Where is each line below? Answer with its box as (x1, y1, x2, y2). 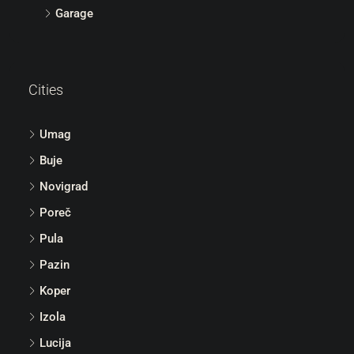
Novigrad (40, 179, 88, 194)
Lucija (40, 335, 71, 350)
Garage (55, 6, 93, 21)
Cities (28, 81, 63, 98)
